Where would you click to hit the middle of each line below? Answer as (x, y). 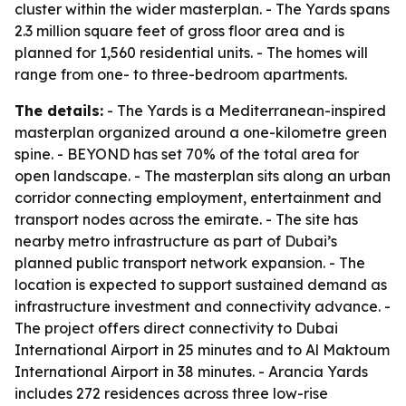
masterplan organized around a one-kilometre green (201, 132)
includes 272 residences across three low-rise (171, 393)
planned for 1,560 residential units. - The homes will (191, 53)
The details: (59, 111)
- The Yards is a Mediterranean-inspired (245, 111)
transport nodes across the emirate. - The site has (186, 219)
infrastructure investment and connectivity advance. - (203, 306)
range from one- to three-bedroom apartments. (181, 74)
